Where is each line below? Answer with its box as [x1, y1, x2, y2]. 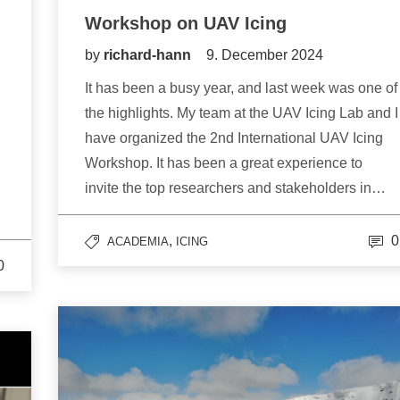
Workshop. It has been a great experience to [85, 155, 362, 171]
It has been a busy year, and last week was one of [85, 80, 397, 96]
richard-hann [104, 47, 195, 63]
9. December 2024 [206, 47, 323, 63]
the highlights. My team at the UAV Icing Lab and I [85, 105, 398, 121]
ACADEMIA [107, 235, 169, 249]
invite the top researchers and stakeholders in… [85, 180, 386, 196]
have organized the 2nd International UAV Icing [85, 130, 383, 146]
